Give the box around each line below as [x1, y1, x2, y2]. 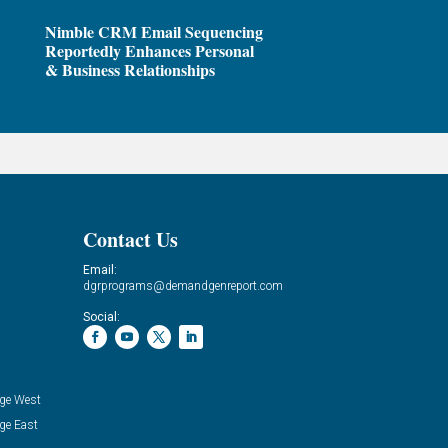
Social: [83, 309, 121, 324]
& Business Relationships [44, 58, 215, 82]
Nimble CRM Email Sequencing [44, 20, 263, 44]
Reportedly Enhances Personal [44, 39, 254, 63]
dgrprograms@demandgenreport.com [83, 278, 284, 293]
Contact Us [83, 224, 179, 254]
